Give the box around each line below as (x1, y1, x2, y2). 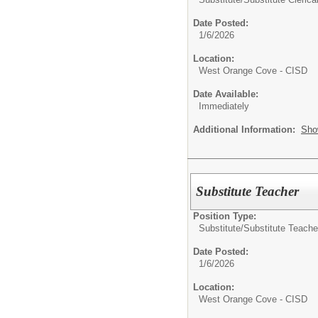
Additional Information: (193, 124, 301, 136)
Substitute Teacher (196, 184, 300, 199)
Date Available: (193, 89, 258, 100)
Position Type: (193, 211, 256, 221)
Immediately (199, 101, 249, 112)
